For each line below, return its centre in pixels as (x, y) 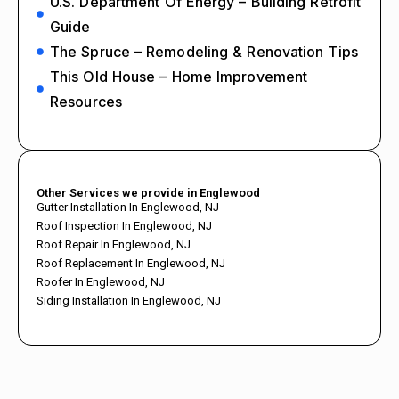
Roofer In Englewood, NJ (101, 281)
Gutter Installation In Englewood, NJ (128, 207)
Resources (86, 101)
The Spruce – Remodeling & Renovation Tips (204, 51)
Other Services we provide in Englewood (148, 192)
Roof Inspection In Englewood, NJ (124, 225)
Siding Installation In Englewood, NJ (129, 300)
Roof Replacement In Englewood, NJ (131, 263)
